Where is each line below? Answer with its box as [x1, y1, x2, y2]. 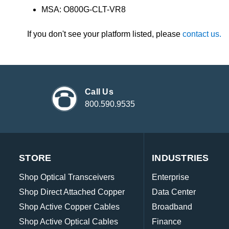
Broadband [152, 202, 193, 212]
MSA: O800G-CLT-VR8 [41, 5, 126, 14]
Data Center [152, 188, 196, 197]
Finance [152, 217, 182, 226]
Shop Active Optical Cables [19, 217, 118, 226]
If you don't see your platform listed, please [27, 30, 182, 39]
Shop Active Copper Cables [19, 202, 120, 212]
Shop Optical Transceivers [19, 173, 114, 182]
